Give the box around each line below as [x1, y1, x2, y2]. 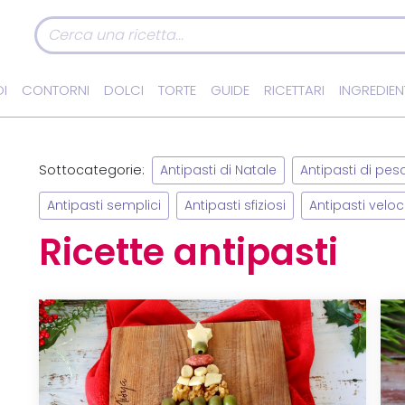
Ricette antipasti [39, 230, 339, 276]
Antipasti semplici [47, 198, 162, 214]
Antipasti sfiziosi [184, 198, 287, 214]
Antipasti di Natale [160, 163, 278, 179]
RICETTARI [264, 82, 325, 99]
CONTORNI [22, 82, 89, 99]
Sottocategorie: [39, 161, 146, 178]
